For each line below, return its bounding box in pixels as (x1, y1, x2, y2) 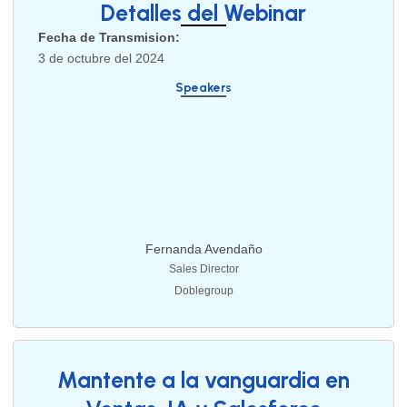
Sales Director (168, 263, 239, 276)
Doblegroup (174, 284, 233, 298)
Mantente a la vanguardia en (57, 366, 350, 393)
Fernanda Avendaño (144, 242, 263, 257)
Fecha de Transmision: (38, 29, 181, 45)
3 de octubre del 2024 (38, 50, 165, 65)
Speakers (175, 80, 232, 95)
